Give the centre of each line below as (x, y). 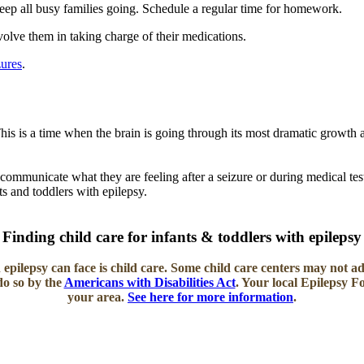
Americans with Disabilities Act (149, 283)
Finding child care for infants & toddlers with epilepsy (182, 236)
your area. (97, 297)
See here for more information (210, 297)
